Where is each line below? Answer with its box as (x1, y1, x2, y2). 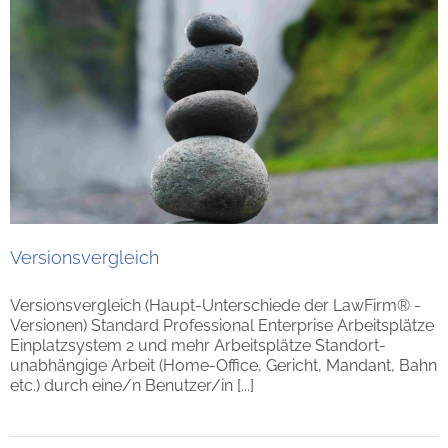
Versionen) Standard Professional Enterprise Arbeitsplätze (10, 315, 434, 335)
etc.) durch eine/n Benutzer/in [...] (10, 375, 254, 395)
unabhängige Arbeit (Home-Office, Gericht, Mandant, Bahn (10, 355, 437, 375)
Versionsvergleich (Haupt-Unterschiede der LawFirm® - (10, 295, 421, 315)
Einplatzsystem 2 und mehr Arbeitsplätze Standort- (10, 335, 386, 355)
